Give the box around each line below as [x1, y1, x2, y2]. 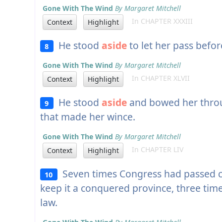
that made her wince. [40, 110, 135, 124]
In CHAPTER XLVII [126, 73, 190, 83]
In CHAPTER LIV [126, 145, 183, 155]
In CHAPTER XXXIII [126, 16, 193, 26]
